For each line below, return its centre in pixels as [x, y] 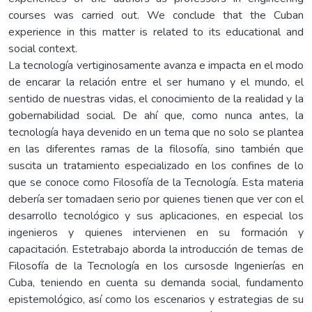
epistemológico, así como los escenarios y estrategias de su [156, 299]
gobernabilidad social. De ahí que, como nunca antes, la [156, 115]
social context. [43, 48]
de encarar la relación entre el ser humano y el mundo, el [156, 82]
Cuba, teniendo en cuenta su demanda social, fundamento [156, 282]
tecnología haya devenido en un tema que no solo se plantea [156, 132]
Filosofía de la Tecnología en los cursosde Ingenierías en [156, 266]
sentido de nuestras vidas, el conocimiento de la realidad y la [156, 99]
